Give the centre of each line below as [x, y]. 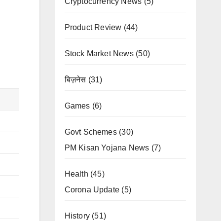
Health [76, 174]
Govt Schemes [91, 132]
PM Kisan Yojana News [107, 148]
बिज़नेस [75, 80]
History [77, 216]
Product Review [93, 27]
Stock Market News [99, 54]
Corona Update [92, 190]
